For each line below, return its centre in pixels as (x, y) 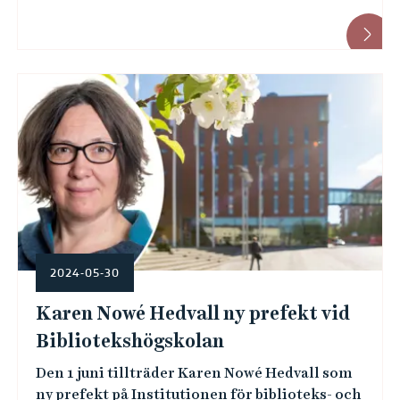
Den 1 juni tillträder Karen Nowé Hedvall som (194, 373)
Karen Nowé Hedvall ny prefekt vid (192, 313)
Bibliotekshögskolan (129, 341)
